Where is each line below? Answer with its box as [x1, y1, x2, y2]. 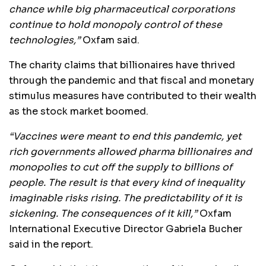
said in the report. [9, 237, 93, 251]
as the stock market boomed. [9, 104, 148, 118]
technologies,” [9, 33, 80, 46]
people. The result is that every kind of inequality [9, 176, 245, 189]
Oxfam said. [80, 33, 140, 46]
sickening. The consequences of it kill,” [9, 207, 197, 220]
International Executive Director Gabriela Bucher [9, 222, 242, 235]
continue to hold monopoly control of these [9, 18, 222, 31]
